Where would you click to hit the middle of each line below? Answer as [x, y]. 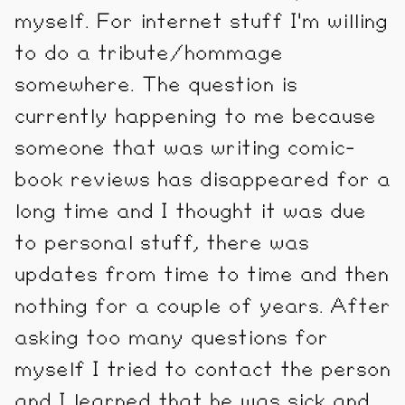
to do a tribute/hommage [149, 53]
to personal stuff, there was [162, 243]
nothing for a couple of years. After [202, 306]
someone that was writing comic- [185, 148]
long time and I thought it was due [190, 211]
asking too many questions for [171, 338]
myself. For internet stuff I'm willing [201, 21]
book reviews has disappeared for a [202, 179]
